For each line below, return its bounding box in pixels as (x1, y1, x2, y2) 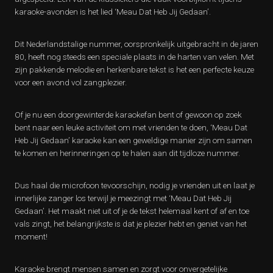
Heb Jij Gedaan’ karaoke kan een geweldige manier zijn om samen (15, 135, 252, 146)
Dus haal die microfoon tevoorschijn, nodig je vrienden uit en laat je (15, 180, 255, 191)
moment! (15, 232, 48, 242)
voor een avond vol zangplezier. (15, 77, 127, 88)
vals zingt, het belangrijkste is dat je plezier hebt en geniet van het (15, 219, 247, 229)
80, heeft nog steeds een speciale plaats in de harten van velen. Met (15, 52, 254, 62)
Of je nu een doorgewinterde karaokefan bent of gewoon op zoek (15, 110, 242, 120)
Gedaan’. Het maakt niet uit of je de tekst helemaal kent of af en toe (15, 206, 249, 216)
